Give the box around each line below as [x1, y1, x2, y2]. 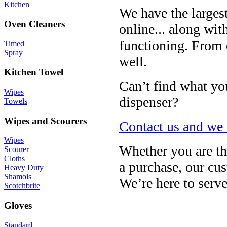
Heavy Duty [4, 163, 44, 172]
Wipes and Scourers [4, 115, 87, 126]
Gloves [4, 200, 32, 211]
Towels [4, 96, 27, 105]
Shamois [4, 172, 31, 181]
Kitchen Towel [4, 67, 63, 78]
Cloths [4, 154, 25, 163]
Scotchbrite [4, 181, 40, 191]
